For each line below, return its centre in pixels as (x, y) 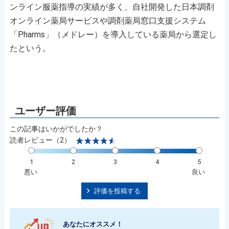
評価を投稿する (117, 191)
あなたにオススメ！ (93, 224)
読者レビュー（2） (40, 140)
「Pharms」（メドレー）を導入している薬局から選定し (113, 35)
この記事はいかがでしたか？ (56, 129)
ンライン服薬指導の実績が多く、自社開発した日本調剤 (112, 7)
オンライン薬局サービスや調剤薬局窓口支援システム (108, 21)
